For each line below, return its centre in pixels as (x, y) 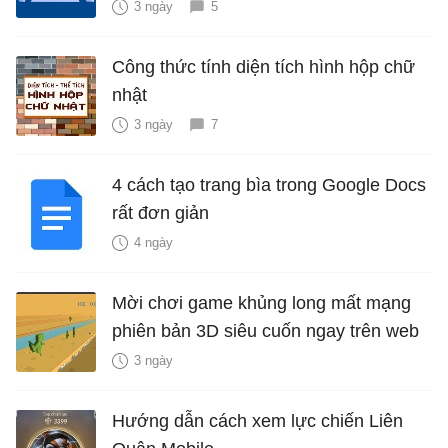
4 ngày (153, 243)
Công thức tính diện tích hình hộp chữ (263, 67)
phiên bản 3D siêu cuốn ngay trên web (265, 331)
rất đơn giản (160, 213)
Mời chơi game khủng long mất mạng (261, 303)
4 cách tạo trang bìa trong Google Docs (269, 185)
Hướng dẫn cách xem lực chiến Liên (257, 421)
